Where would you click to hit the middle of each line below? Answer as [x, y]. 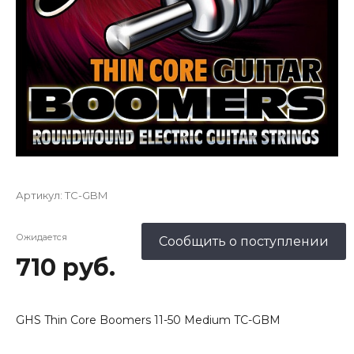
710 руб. [66, 267]
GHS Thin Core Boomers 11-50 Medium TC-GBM [148, 320]
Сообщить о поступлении [244, 241]
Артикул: [40, 195]
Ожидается [41, 237]
